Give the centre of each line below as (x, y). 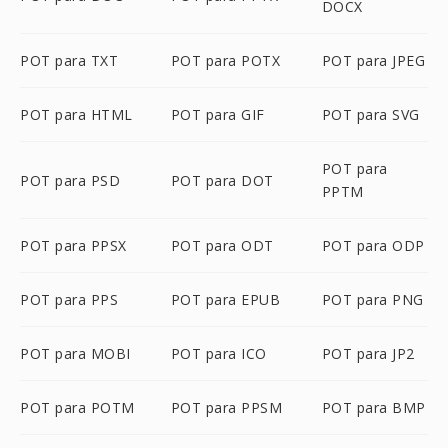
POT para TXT (69, 60)
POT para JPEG (373, 60)
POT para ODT (222, 245)
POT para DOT (222, 180)
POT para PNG (372, 299)
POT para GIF (217, 114)
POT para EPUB (225, 299)
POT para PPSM (226, 407)
